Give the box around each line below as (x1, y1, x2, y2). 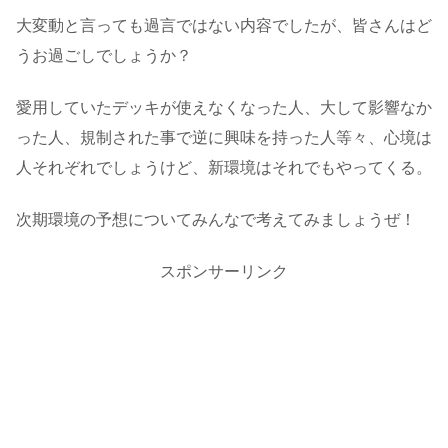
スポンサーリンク (160, 262, 288, 280)
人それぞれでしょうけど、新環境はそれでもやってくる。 (16, 159, 432, 177)
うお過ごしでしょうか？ (16, 46, 192, 64)
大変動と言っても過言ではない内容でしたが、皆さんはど (16, 16, 432, 34)
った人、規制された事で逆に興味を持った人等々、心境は (16, 129, 432, 147)
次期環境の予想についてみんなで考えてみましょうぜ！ (16, 211, 416, 229)
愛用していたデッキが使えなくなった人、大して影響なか (16, 99, 432, 117)
